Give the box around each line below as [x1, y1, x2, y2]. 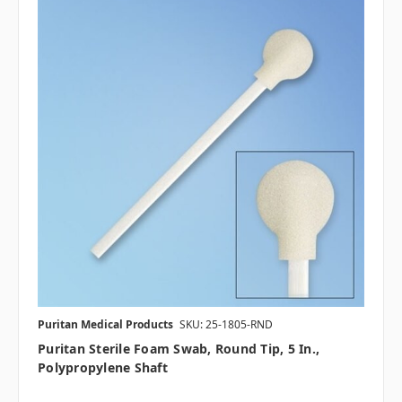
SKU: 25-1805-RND [179, 317, 273, 333]
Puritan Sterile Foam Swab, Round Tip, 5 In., [38, 340, 319, 358]
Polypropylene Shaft [38, 359, 168, 377]
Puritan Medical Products [38, 317, 173, 333]
